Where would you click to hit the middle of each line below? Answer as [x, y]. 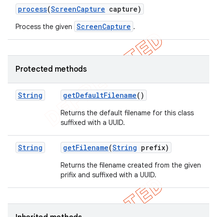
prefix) [153, 147]
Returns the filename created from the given [131, 165]
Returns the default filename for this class [127, 113]
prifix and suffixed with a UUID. [108, 175]
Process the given [45, 27]
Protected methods [51, 69]
